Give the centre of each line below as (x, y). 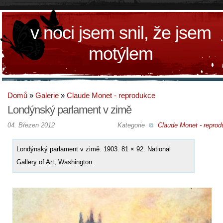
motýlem (121, 54)
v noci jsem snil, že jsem (121, 33)
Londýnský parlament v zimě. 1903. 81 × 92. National (94, 149)
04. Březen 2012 (31, 125)
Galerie (47, 95)
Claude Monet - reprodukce (111, 95)
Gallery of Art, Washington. (55, 162)
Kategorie (132, 125)
